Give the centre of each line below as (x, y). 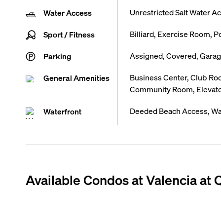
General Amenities (76, 78)
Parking (57, 56)
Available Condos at (86, 180)
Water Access (67, 13)
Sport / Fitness (69, 34)
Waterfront (62, 111)
